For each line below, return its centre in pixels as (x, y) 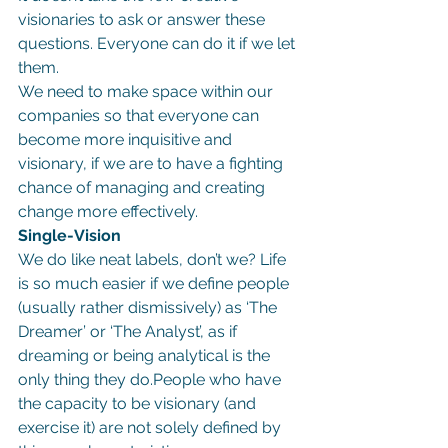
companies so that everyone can (140, 115)
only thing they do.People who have (151, 379)
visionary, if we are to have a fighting (152, 163)
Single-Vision (69, 235)
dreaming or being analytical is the (146, 355)
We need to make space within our (147, 91)
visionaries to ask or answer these (143, 19)
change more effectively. (108, 211)
